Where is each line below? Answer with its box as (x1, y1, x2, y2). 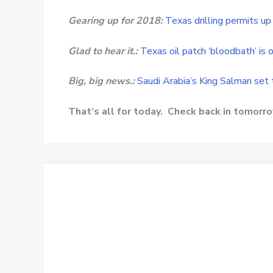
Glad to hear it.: (68, 44, 138, 58)
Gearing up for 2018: (68, 13, 163, 27)
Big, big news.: (68, 74, 135, 88)
